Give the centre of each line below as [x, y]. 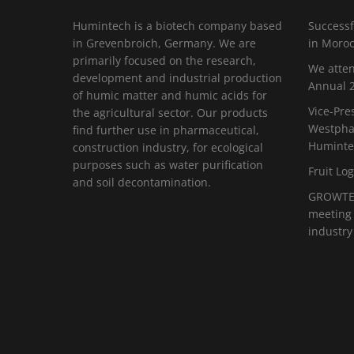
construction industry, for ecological [168, 147]
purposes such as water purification [168, 165]
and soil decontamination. [142, 182]
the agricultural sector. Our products [170, 113]
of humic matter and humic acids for [170, 95]
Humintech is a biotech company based [177, 26]
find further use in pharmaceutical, [166, 130]
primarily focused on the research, [164, 60]
